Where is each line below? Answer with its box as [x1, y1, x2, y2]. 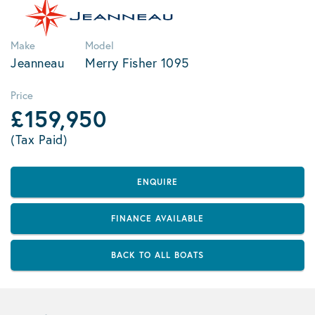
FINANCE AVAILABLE [111, 213, 204, 224]
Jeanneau [11, 54, 64, 71]
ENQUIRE [137, 176, 178, 187]
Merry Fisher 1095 [85, 54, 189, 71]
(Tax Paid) [11, 131, 67, 148]
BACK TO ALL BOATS [111, 250, 204, 260]
